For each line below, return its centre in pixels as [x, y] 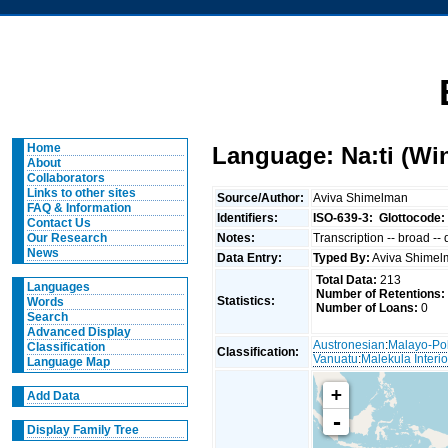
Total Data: [346, 280]
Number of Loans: [366, 308]
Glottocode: [412, 217]
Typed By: [342, 257]
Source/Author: [262, 197]
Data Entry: [251, 257]
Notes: [238, 237]
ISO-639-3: [343, 217]
